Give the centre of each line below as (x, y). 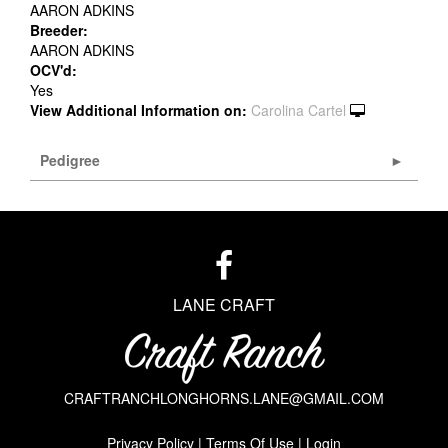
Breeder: (59, 29)
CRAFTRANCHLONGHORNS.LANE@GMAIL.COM (224, 397)
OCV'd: (53, 69)
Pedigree (70, 159)
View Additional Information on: (138, 109)
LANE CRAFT (224, 304)
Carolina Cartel (298, 109)
